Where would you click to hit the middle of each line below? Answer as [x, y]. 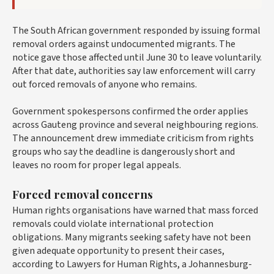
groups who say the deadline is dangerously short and [124, 152]
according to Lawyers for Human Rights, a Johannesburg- [132, 265]
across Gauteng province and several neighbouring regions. [135, 125]
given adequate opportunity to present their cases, [118, 251]
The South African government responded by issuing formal [136, 31]
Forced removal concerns [83, 194]
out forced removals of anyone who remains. [105, 85]
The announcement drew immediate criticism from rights [133, 139]
